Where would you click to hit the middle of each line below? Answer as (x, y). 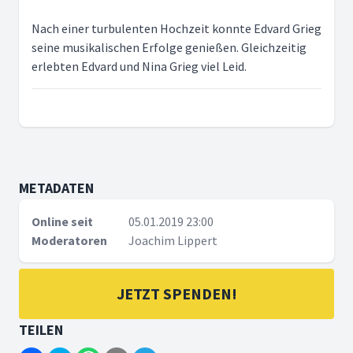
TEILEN (41, 330)
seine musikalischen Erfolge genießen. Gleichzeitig (169, 47)
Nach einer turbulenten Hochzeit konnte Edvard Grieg (176, 28)
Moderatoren (69, 240)
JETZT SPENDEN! (176, 294)
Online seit (62, 221)
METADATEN (56, 188)
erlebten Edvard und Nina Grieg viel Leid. (139, 66)
